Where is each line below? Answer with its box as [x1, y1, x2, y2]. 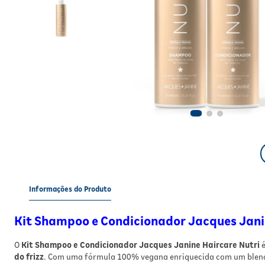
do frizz [14, 251, 44, 261]
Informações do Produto [29, 185, 111, 194]
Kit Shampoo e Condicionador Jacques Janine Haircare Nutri [21, 240, 260, 250]
